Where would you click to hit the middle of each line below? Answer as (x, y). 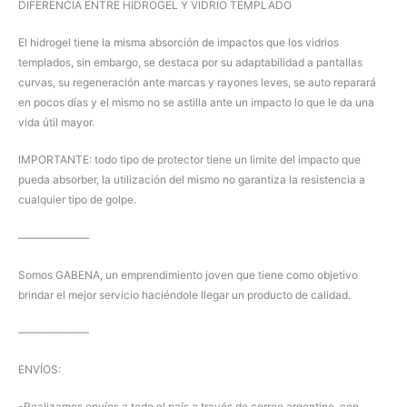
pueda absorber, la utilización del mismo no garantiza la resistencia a (192, 180)
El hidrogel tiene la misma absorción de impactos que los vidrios (179, 43)
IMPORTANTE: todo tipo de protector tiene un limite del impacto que (189, 160)
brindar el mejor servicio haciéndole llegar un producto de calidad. (184, 294)
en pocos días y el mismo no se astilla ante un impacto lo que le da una (196, 103)
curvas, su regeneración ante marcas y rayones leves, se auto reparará (197, 83)
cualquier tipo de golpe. (77, 200)
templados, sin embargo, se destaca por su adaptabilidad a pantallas (190, 63)
